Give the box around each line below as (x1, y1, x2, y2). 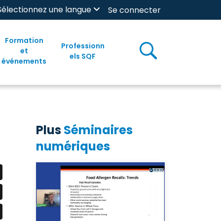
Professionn (61, 40, 105, 51)
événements (1, 56, 47, 66)
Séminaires (64, 122, 133, 138)
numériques (36, 138, 110, 154)
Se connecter (108, 4, 161, 16)
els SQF (70, 51, 96, 61)
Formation (4, 36, 43, 45)
